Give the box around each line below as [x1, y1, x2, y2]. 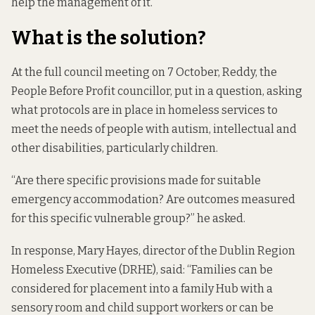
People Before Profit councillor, [11, 84, 174, 98]
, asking [262, 84, 302, 98]
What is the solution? [11, 27, 206, 50]
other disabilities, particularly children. [11, 141, 218, 155]
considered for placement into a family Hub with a [11, 281, 273, 295]
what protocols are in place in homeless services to [11, 103, 278, 117]
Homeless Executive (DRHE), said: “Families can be [11, 262, 273, 276]
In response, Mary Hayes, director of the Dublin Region [11, 243, 295, 257]
